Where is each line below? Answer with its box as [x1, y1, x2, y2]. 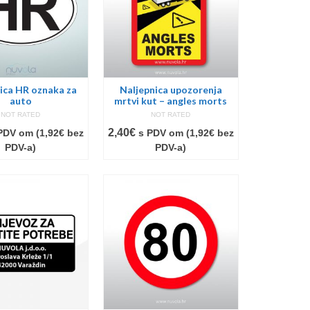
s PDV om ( [138, 128, 190, 139]
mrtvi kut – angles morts [114, 95, 228, 107]
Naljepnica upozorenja [119, 84, 222, 96]
